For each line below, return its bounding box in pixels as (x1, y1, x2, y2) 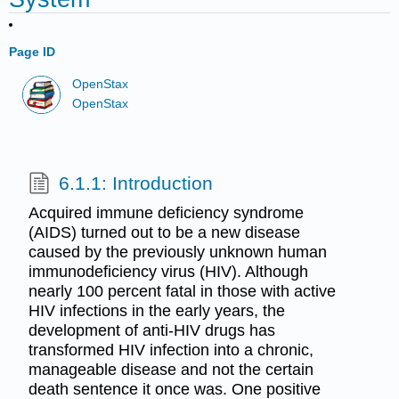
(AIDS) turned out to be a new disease (28, 223, 300, 241)
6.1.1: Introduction (58, 172, 213, 193)
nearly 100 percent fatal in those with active (28, 281, 336, 300)
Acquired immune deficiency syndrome (28, 203, 304, 222)
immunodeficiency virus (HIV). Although (28, 262, 308, 281)
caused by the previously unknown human (28, 242, 327, 261)
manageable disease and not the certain (28, 360, 313, 379)
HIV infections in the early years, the (28, 301, 285, 320)
